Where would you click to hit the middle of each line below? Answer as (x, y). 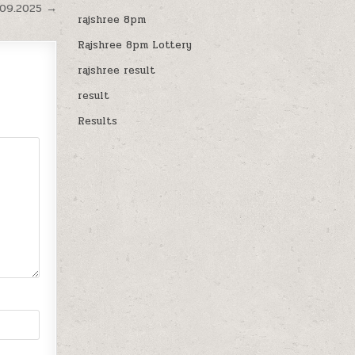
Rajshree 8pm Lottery (135, 46)
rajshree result (117, 71)
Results (98, 122)
